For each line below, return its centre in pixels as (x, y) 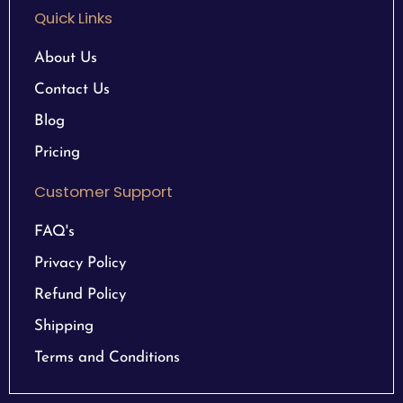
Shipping (64, 326)
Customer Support (103, 192)
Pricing (57, 152)
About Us (66, 58)
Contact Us (72, 90)
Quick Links (73, 18)
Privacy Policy (80, 263)
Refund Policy (80, 295)
